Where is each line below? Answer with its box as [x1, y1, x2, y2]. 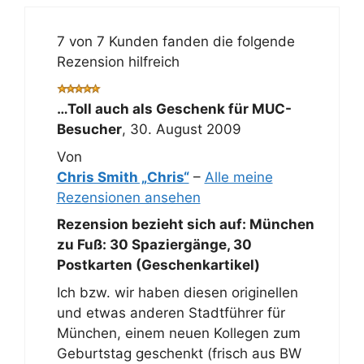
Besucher [56, 121, 122, 137]
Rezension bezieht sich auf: [56, 216, 249, 232]
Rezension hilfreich [56, 53, 180, 70]
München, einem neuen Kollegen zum [56, 324, 301, 341]
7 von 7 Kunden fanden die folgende [56, 32, 295, 50]
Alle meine [204, 168, 273, 185]
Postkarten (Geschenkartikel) [56, 257, 260, 273]
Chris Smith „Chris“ [56, 168, 189, 185]
